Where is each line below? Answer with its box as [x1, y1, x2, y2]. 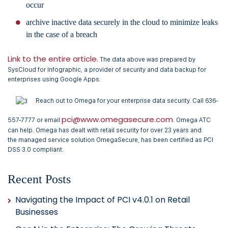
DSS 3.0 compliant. [8, 146, 64, 154]
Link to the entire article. [8, 53, 98, 65]
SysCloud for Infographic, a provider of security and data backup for [8, 66, 206, 74]
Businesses [15, 206, 58, 218]
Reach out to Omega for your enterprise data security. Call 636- [36, 97, 218, 105]
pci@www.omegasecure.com [62, 114, 173, 125]
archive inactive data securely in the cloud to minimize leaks [26, 18, 218, 27]
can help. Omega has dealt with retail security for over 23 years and [8, 126, 202, 134]
